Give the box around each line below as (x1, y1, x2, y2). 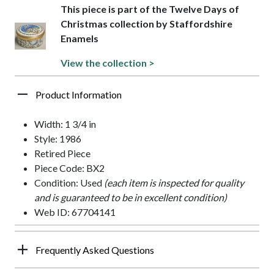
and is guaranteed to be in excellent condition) (34, 191, 227, 203)
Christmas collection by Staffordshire (60, 17, 232, 29)
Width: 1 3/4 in (34, 117, 96, 130)
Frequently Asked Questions (35, 243, 154, 256)
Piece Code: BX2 (34, 161, 105, 174)
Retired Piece (34, 147, 91, 159)
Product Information (35, 88, 122, 100)
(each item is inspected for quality (104, 176, 244, 188)
